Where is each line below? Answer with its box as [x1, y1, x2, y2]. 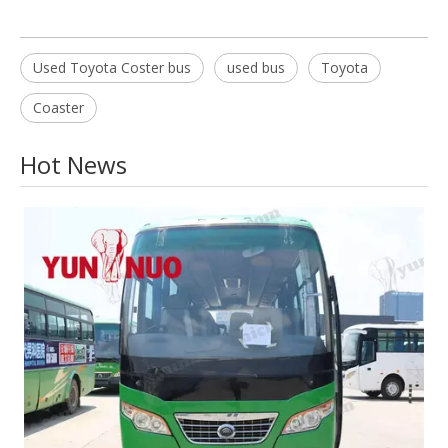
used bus [227, 57, 285, 77]
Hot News [20, 147, 127, 181]
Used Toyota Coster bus [33, 57, 191, 77]
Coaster [33, 97, 84, 117]
